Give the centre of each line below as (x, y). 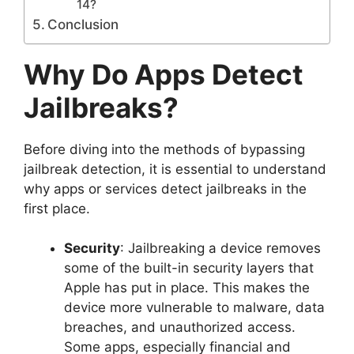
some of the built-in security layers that (189, 268)
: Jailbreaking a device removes (220, 248)
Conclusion (83, 24)
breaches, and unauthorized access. (180, 327)
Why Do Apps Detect (164, 74)
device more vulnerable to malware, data (194, 307)
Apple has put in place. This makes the (187, 288)
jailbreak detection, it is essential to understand (175, 169)
